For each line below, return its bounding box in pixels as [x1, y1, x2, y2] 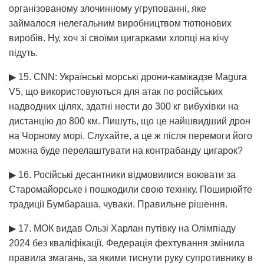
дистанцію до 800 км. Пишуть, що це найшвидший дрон [9, 115, 250, 126]
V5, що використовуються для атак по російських [9, 86, 223, 97]
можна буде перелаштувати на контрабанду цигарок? [9, 145, 243, 156]
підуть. [9, 47, 38, 58]
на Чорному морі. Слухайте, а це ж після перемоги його [9, 130, 252, 141]
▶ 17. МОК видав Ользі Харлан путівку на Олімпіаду [9, 223, 236, 233]
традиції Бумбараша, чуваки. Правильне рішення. [9, 199, 227, 209]
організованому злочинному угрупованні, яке [9, 3, 206, 14]
